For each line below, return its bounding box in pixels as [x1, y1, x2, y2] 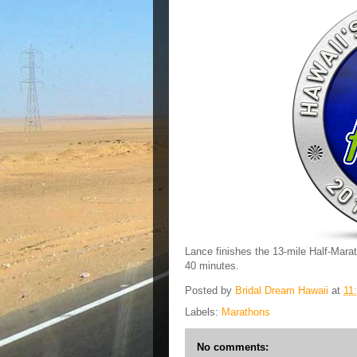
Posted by [185, 284, 235, 297]
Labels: [185, 306, 222, 318]
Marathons [222, 306, 270, 318]
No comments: [197, 341, 269, 353]
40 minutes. [185, 260, 239, 272]
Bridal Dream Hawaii [235, 284, 328, 297]
